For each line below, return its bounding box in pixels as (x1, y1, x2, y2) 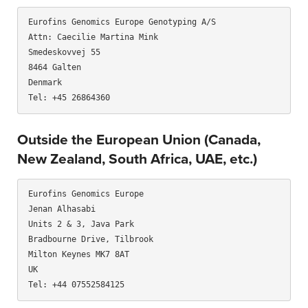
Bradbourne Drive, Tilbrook (28, 234, 153, 244)
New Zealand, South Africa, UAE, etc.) (17, 151, 257, 168)
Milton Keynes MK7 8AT (28, 249, 129, 259)
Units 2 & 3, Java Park (28, 219, 134, 229)
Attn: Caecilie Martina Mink (28, 32, 158, 43)
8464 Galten (28, 63, 81, 73)
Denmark (28, 78, 62, 88)
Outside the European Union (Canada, (17, 131, 261, 149)
